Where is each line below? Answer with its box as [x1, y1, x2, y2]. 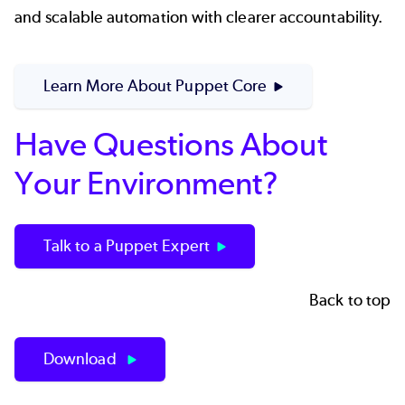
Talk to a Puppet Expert [43, 236, 210, 257]
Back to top [309, 289, 391, 310]
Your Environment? [14, 164, 279, 203]
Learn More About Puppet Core [43, 75, 268, 96]
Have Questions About [14, 125, 327, 165]
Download [43, 348, 120, 369]
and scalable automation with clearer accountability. [14, 7, 383, 28]
